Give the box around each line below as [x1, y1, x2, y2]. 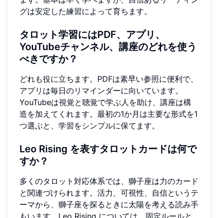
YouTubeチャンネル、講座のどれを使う [19, 40, 197, 53]
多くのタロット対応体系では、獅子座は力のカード [19, 176, 199, 186]
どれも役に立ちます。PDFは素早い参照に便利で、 [19, 73, 198, 84]
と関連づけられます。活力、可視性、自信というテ [19, 187, 199, 198]
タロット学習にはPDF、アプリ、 [19, 28, 165, 40]
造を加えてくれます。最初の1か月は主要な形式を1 [19, 109, 198, 119]
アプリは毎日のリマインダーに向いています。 [19, 85, 183, 95]
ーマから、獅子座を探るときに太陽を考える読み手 [19, 199, 199, 209]
